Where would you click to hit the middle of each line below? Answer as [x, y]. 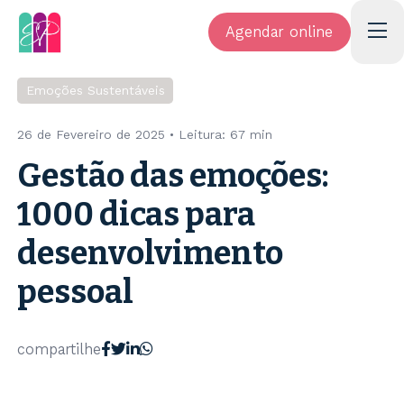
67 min [252, 134]
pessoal [76, 293]
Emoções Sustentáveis [95, 91]
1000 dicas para [137, 215]
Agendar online [280, 32]
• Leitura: [198, 134]
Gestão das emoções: [174, 176]
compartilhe [60, 350]
